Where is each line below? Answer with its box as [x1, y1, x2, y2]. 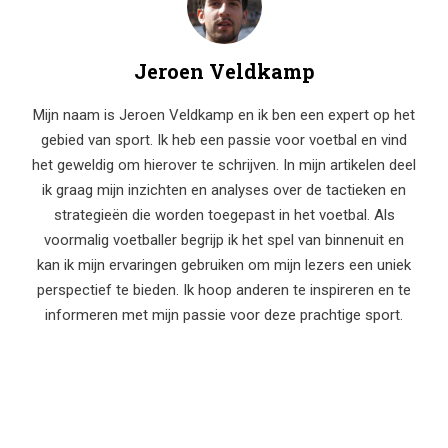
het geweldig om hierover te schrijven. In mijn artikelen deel [32, 156, 416, 175]
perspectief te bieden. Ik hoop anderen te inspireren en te [37, 281, 411, 300]
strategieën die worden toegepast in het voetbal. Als [53, 206, 395, 225]
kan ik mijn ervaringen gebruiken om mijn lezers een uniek [37, 256, 411, 275]
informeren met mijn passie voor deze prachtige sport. [45, 306, 403, 325]
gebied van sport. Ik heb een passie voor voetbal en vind [41, 131, 407, 150]
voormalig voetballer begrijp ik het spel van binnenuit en [44, 231, 404, 250]
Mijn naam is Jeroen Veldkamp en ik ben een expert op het [33, 106, 415, 125]
